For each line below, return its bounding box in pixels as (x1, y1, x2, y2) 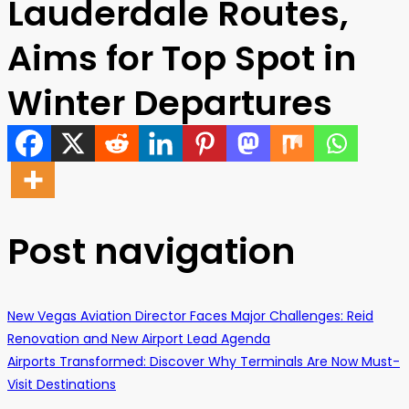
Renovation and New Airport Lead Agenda (7, 329, 270, 348)
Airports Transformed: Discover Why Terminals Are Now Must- (7, 351, 400, 371)
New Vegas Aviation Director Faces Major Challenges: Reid (7, 306, 373, 325)
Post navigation (7, 225, 296, 277)
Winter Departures (7, 79, 332, 127)
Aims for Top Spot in (7, 34, 356, 82)
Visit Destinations (7, 374, 116, 393)
